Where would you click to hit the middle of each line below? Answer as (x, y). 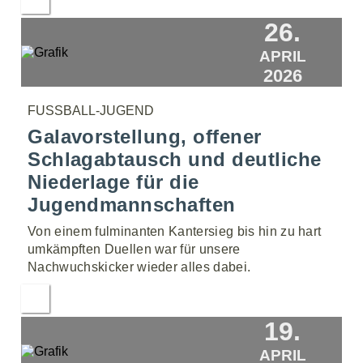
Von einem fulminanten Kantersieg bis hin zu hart (175, 231)
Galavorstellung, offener (145, 137)
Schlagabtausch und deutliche (175, 159)
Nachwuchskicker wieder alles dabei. (139, 267)
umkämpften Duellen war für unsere (134, 249)
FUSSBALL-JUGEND (91, 111)
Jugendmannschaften (132, 205)
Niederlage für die (113, 182)
